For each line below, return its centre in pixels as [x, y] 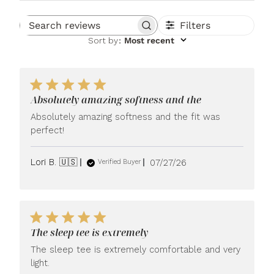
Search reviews [122, 30]
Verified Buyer [120, 162]
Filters [195, 25]
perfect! [48, 130]
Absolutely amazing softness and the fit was [126, 117]
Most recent [149, 40]
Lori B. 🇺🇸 [54, 162]
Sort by [103, 40]
